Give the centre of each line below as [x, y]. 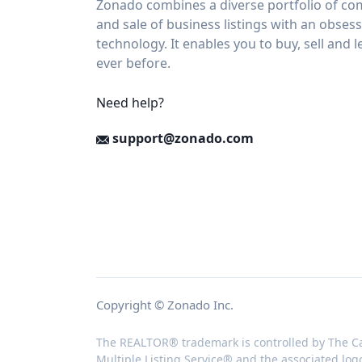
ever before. [133, 63]
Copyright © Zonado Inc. [165, 305]
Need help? [130, 103]
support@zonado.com [181, 138]
